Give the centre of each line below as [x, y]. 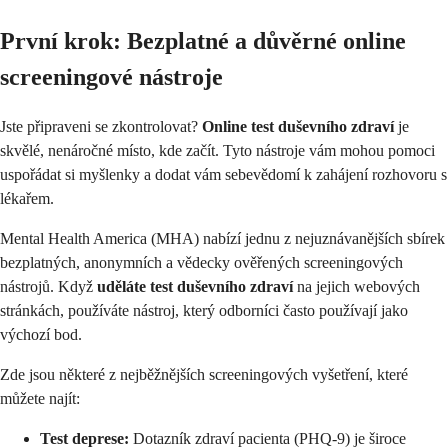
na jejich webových [356, 286]
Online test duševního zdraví [298, 126]
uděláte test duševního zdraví [195, 286]
